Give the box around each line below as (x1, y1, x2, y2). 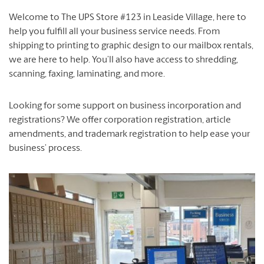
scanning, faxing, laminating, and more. (9, 70, 165, 79)
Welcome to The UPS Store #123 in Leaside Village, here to (9, 13, 246, 22)
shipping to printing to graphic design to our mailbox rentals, (9, 41, 253, 51)
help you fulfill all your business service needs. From (9, 27, 220, 37)
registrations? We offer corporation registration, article (9, 115, 231, 125)
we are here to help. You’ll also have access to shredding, (9, 55, 238, 65)
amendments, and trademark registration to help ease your (9, 130, 250, 139)
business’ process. (9, 144, 82, 153)
